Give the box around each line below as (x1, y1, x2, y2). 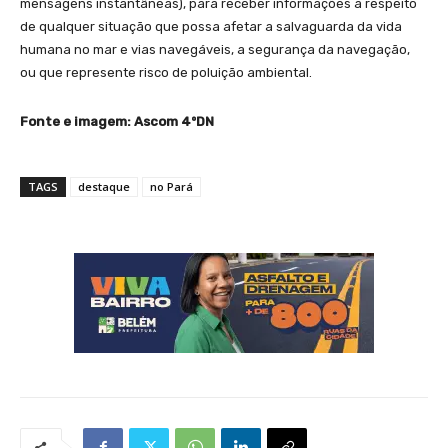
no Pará (150, 178, 193, 194)
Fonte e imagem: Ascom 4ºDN (20, 113, 214, 129)
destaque (78, 178, 130, 194)
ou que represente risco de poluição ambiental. (20, 64, 312, 80)
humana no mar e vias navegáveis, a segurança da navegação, (20, 41, 410, 57)
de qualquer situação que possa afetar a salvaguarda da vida (20, 18, 402, 34)
